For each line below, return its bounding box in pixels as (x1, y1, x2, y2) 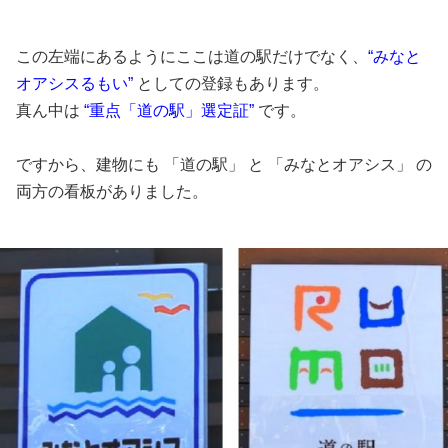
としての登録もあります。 (137, 75, 329, 93)
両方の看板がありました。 (16, 183, 208, 201)
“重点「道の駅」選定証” (84, 102, 254, 120)
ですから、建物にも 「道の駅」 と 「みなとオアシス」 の (16, 156, 432, 174)
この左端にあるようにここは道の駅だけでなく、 (16, 48, 368, 66)
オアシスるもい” (16, 75, 137, 93)
